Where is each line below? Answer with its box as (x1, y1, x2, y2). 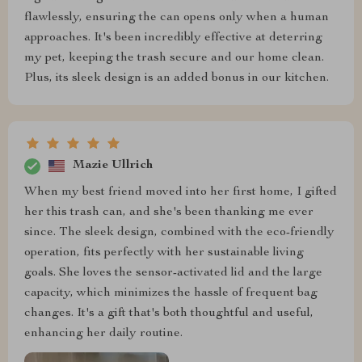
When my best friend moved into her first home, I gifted (24, 185, 337, 199)
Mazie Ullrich (73, 159, 153, 173)
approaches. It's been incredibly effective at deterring (24, 31, 322, 44)
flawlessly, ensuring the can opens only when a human (24, 11, 329, 24)
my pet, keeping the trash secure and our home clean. (24, 51, 324, 65)
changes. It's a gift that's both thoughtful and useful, (24, 306, 314, 320)
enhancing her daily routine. (24, 326, 183, 340)
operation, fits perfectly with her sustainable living (24, 246, 304, 259)
